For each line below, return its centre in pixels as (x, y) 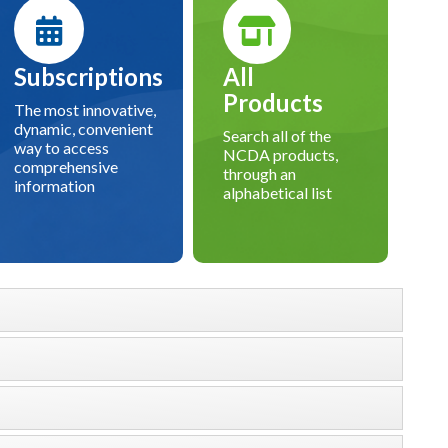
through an (260, 174)
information (55, 186)
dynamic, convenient (84, 129)
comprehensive (66, 167)
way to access (62, 148)
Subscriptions (89, 77)
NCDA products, (281, 155)
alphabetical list (278, 193)
